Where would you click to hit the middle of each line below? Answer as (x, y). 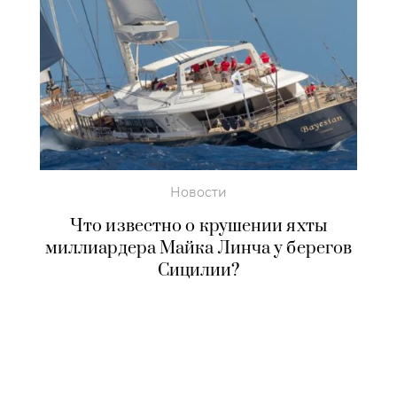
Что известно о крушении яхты (198, 227)
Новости (198, 193)
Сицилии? (198, 271)
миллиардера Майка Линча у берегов (198, 249)
